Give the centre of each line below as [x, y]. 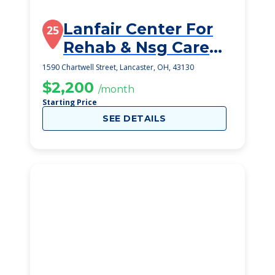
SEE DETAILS [134, 118]
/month [116, 89]
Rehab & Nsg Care [136, 47]
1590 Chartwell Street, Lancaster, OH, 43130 [118, 67]
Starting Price [70, 102]
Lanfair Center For [138, 29]
